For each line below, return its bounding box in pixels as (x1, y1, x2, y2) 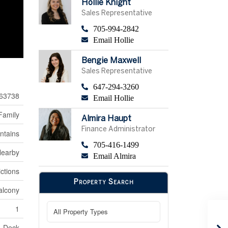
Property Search (73, 179, 134, 186)
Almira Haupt (81, 115, 131, 123)
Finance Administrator (81, 126, 155, 133)
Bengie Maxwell (81, 56, 141, 65)
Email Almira (93, 151, 136, 160)
